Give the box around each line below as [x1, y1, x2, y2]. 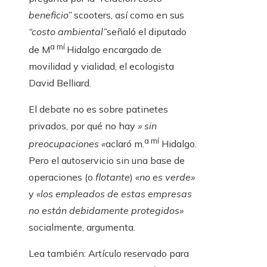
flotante [95, 171, 130, 184]
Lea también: [29, 247, 86, 260]
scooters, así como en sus [72, 8, 184, 21]
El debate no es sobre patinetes [29, 103, 168, 116]
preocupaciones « [29, 138, 105, 150]
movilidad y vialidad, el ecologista [29, 60, 174, 73]
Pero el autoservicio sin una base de [29, 154, 185, 167]
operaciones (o [29, 171, 95, 184]
